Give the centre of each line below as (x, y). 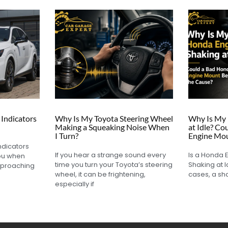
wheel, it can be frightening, (100, 174)
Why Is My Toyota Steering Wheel (114, 118)
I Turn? (66, 135)
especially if (74, 184)
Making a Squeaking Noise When (112, 127)
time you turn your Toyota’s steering (113, 164)
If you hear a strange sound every (110, 155)
